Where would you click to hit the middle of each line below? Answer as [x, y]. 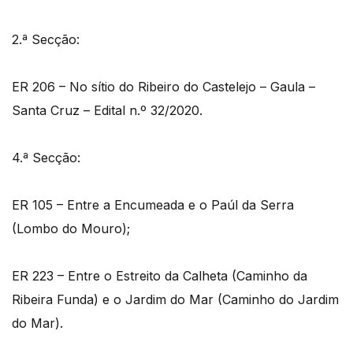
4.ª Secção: [46, 158]
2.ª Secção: [46, 40]
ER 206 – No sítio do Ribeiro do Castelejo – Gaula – [163, 87]
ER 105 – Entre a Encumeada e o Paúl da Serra [153, 205]
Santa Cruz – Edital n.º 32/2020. [107, 111]
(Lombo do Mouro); [71, 229]
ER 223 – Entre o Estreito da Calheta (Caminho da [160, 276]
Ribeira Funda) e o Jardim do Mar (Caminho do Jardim [175, 300]
